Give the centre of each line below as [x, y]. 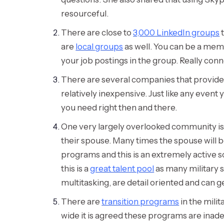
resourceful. [85, 13]
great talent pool [122, 168]
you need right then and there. [119, 107]
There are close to [97, 32]
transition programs [140, 201]
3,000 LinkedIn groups [176, 32]
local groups [99, 46]
